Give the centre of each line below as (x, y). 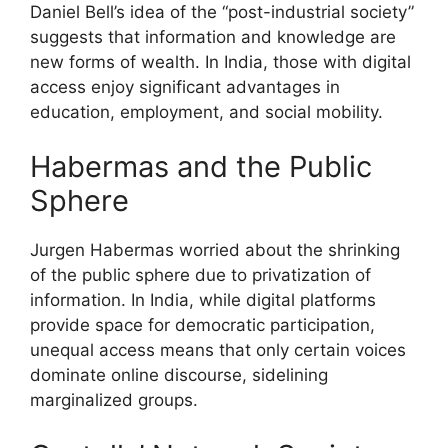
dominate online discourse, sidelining (179, 375)
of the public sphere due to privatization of (200, 275)
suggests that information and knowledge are (213, 36)
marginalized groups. (114, 400)
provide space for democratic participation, (202, 325)
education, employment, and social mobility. (206, 111)
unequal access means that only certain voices (218, 350)
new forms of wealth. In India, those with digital (220, 61)
